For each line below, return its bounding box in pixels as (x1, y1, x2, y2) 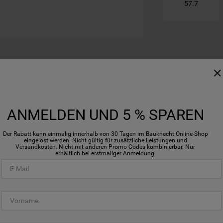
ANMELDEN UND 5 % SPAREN (6, 106, 204, 123)
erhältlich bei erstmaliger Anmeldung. (55, 150, 156, 157)
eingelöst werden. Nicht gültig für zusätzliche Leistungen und (23, 137, 187, 144)
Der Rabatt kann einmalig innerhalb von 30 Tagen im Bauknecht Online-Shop (2, 130, 208, 137)
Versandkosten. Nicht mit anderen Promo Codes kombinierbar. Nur (15, 143, 195, 150)
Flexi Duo (156, 137, 184, 145)
